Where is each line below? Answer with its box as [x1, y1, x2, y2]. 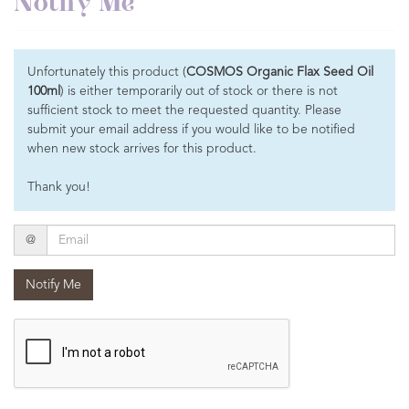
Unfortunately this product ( [27, 66, 186, 79]
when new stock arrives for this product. [27, 142, 257, 155]
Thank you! [27, 181, 90, 194]
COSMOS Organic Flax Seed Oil [186, 66, 373, 79]
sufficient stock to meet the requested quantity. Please [27, 104, 341, 117]
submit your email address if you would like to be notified [27, 123, 355, 136]
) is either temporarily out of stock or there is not [60, 85, 338, 98]
